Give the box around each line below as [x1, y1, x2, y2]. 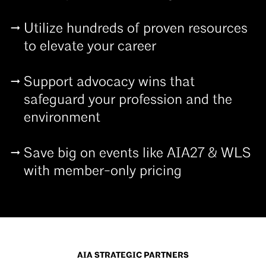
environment [24, 110, 100, 125]
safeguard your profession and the [24, 93, 232, 107]
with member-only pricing [24, 164, 182, 179]
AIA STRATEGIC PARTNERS [77, 249, 189, 260]
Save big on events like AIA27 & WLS [24, 146, 251, 161]
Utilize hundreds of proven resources [24, 21, 248, 36]
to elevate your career [24, 39, 156, 54]
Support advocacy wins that [24, 75, 195, 90]
